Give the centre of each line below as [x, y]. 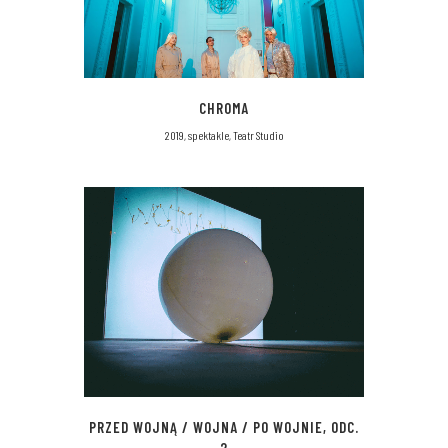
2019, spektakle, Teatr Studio [224, 134]
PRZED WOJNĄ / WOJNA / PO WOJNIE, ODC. [224, 426]
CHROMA [224, 107]
